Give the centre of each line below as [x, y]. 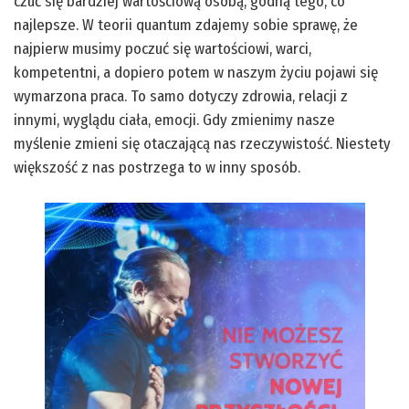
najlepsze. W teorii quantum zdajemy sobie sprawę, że [186, 25]
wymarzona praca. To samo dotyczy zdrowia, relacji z [181, 96]
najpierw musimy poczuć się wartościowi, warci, [163, 48]
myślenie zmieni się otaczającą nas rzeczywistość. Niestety [202, 143]
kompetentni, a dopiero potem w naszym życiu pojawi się [196, 72]
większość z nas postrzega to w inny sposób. [157, 167]
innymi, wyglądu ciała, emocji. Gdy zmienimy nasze [174, 120]
